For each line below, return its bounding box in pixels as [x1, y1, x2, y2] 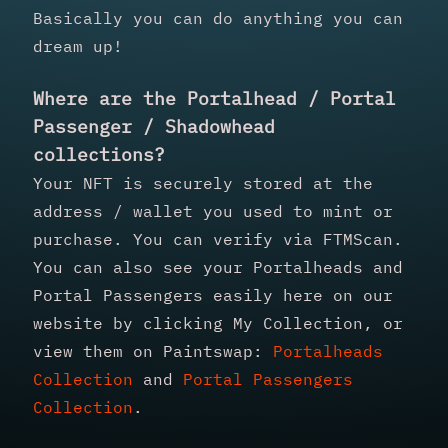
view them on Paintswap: [33, 340, 273, 361]
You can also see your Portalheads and [33, 256, 403, 277]
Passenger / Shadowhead [33, 114, 275, 138]
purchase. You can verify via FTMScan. [33, 228, 403, 249]
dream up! [33, 35, 123, 56]
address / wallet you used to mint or [33, 200, 393, 221]
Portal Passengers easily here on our [33, 284, 393, 305]
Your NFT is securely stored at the [33, 172, 373, 193]
